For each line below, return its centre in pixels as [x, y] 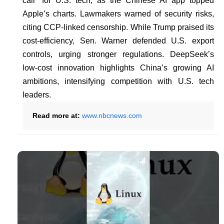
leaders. [37, 94]
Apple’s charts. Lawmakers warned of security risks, [118, 13]
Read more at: [57, 115]
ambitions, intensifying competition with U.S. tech [118, 81]
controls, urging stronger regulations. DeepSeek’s [118, 54]
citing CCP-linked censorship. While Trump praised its [118, 27]
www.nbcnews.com [112, 115]
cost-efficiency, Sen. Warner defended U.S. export [118, 40]
